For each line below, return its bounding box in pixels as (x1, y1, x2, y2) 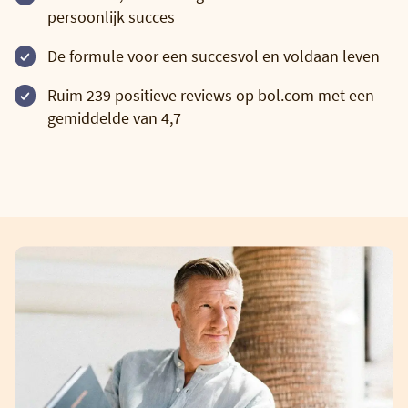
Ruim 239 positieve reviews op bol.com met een (47, 84, 374, 106)
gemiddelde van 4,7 (47, 107, 181, 128)
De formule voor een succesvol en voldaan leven (47, 45, 380, 66)
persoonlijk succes (47, 5, 175, 27)
